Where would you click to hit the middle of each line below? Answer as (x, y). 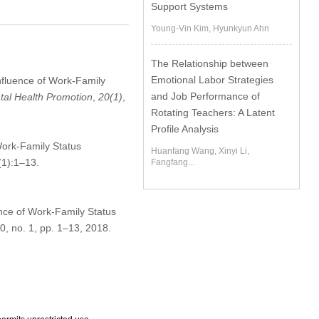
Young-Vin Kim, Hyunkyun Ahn (210, 28)
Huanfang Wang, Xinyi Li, (200, 151)
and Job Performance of (206, 96)
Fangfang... (173, 162)
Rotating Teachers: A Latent (213, 113)
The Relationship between (210, 63)
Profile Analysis (185, 129)
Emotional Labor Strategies (213, 80)
